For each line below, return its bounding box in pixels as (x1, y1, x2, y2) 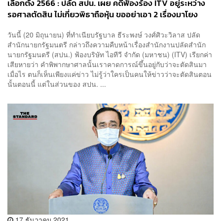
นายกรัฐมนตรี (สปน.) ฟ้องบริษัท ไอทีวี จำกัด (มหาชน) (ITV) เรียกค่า (7, 49, 212, 60)
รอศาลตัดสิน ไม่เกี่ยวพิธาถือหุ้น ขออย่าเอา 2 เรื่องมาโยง (7, 8, 198, 21)
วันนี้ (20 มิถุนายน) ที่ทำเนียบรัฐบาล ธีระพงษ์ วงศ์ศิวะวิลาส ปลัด (7, 30, 200, 40)
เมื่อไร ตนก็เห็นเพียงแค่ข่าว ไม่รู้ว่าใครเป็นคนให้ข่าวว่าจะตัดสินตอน (7, 69, 212, 79)
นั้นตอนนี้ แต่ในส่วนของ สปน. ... (7, 79, 106, 89)
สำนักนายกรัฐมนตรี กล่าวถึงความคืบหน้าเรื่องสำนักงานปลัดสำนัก (7, 39, 206, 50)
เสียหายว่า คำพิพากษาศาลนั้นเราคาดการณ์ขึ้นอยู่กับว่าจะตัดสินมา (7, 59, 207, 70)
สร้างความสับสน (7, 19, 65, 32)
